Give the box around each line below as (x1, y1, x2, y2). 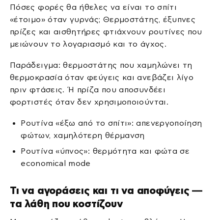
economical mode (21, 159, 91, 167)
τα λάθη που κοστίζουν (10, 198, 123, 210)
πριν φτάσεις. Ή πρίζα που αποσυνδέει (10, 85, 165, 94)
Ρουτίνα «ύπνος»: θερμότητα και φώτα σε (21, 146, 190, 155)
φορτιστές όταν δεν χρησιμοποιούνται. (10, 98, 168, 107)
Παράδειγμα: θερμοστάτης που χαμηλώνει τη (10, 61, 192, 70)
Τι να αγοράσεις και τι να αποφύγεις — (10, 185, 203, 196)
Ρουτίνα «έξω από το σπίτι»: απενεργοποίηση (21, 119, 202, 128)
